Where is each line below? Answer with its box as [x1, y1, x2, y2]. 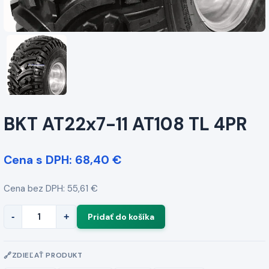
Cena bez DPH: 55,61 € [4, 182, 98, 195]
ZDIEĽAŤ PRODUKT [11, 250, 83, 261]
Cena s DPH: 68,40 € [4, 153, 122, 168]
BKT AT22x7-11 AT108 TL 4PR [4, 112, 247, 136]
